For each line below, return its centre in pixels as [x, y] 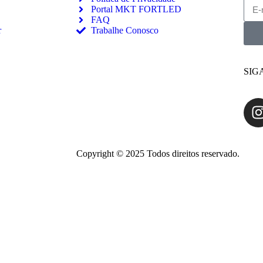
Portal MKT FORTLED [136, 9]
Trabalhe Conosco [125, 30]
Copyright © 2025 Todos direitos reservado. [158, 153]
